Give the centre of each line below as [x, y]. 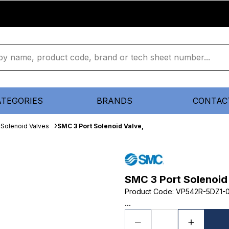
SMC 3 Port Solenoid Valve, [100, 126]
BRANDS [114, 101]
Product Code [148, 191]
